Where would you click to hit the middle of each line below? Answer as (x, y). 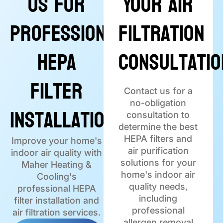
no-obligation (158, 103)
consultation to (158, 115)
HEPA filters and (158, 139)
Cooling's (56, 177)
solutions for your (158, 163)
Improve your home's (56, 141)
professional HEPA (56, 189)
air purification (158, 151)
